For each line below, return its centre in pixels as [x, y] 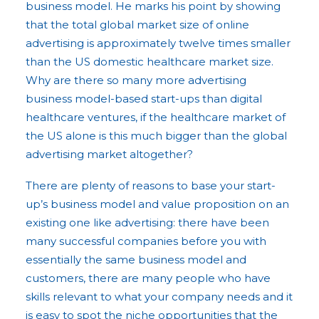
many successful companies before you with [146, 241]
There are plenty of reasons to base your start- [151, 185]
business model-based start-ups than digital [144, 99]
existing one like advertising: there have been [147, 223]
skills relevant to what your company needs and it [159, 297]
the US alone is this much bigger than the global [156, 136]
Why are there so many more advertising [136, 80]
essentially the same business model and [136, 260]
